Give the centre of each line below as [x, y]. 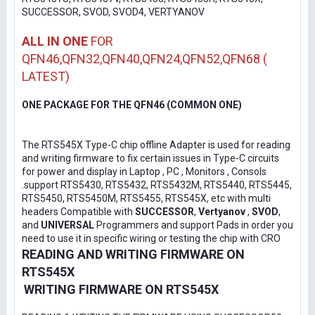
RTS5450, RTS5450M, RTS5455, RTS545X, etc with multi [146, 198]
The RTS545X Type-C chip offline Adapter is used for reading [156, 145]
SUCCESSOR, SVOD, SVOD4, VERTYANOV [113, 12]
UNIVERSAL [67, 225]
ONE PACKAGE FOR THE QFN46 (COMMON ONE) [132, 105]
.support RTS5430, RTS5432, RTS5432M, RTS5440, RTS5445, [157, 185]
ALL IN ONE [55, 41]
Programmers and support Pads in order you [194, 225]
